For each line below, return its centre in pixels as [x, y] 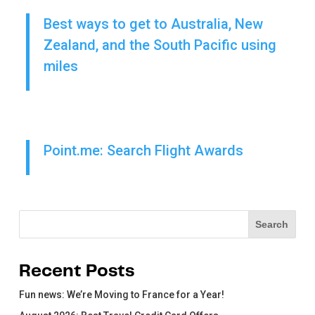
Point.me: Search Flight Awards [143, 151]
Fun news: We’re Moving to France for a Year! [121, 295]
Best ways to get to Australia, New [153, 24]
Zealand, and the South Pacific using [160, 45]
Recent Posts [76, 272]
